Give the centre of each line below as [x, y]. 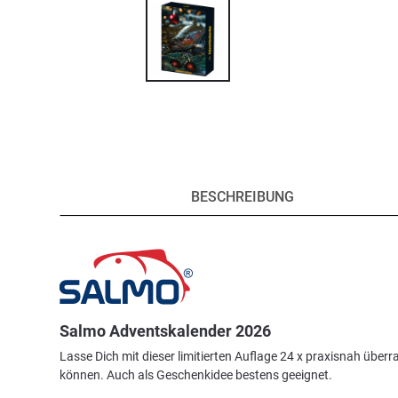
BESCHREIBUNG [242, 196]
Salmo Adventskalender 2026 [166, 330]
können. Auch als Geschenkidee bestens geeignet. [196, 374]
